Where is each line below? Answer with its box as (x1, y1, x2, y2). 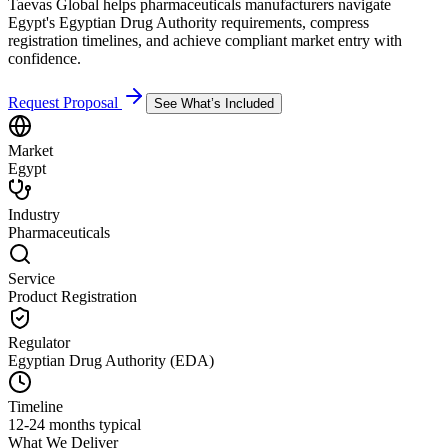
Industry (8, 205, 60, 223)
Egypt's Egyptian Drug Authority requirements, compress (8, 13, 369, 31)
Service (8, 269, 55, 287)
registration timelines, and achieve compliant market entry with (8, 31, 402, 49)
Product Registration (8, 287, 137, 305)
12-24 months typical (8, 415, 141, 433)
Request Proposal (8, 93, 118, 111)
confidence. (8, 49, 81, 67)
